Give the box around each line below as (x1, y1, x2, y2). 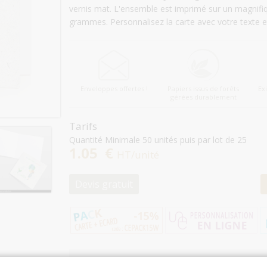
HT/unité (117, 148, 159, 162)
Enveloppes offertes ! (80, 84, 148, 93)
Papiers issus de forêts (167, 84, 239, 93)
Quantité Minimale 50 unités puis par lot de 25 (69, 134, 247, 145)
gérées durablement (170, 92, 237, 101)
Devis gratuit (75, 178, 133, 191)
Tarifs (69, 119, 97, 133)
